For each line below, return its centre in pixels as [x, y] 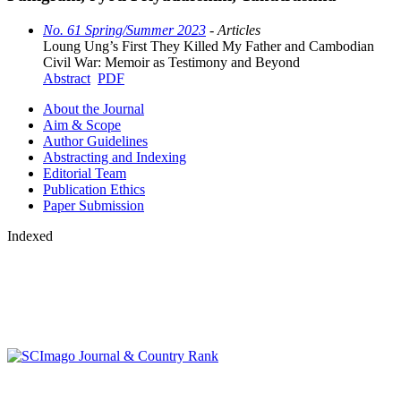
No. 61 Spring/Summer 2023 [124, 30]
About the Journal [94, 108]
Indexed [30, 235]
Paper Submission [94, 205]
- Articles [233, 30]
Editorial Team [85, 173]
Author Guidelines [95, 141]
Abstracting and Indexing [115, 157]
